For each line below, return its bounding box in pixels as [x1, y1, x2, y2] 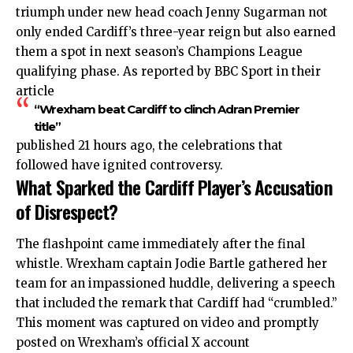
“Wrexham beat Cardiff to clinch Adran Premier [33, 101, 299, 117]
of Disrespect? [16, 196, 118, 225]
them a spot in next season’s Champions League [16, 43, 303, 59]
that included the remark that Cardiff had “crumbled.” [16, 295, 337, 311]
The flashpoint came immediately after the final [16, 236, 305, 252]
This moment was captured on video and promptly [16, 315, 319, 331]
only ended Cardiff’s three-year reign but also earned [16, 24, 336, 39]
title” [33, 118, 61, 134]
